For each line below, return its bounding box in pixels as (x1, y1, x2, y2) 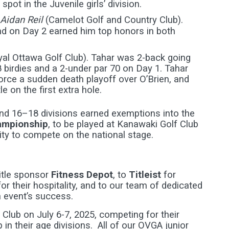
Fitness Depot (51, 169, 113, 180)
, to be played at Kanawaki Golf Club (48, 119, 198, 130)
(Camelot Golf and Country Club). (43, 14, 183, 26)
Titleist (129, 169, 161, 180)
